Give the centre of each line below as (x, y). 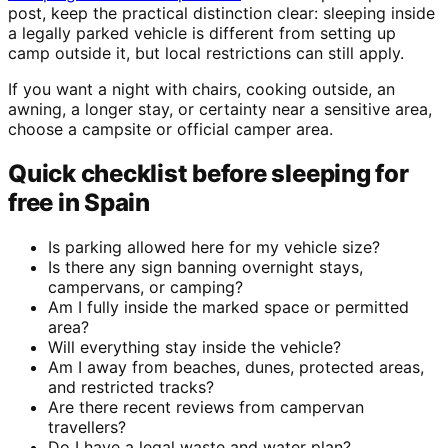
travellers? (87, 427)
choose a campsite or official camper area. (170, 129)
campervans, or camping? (145, 287)
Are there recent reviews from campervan (206, 407)
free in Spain (79, 203)
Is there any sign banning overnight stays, (205, 267)
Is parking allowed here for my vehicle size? (214, 247)
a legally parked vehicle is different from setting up (202, 33)
